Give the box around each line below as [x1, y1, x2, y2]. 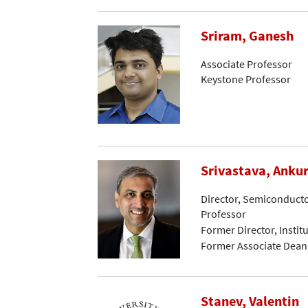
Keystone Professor [201, 72, 291, 87]
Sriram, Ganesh [201, 27, 294, 45]
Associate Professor [201, 56, 292, 71]
